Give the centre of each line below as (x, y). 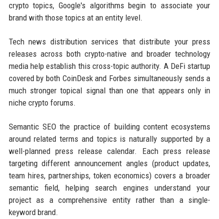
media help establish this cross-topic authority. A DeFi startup (109, 66)
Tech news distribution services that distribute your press (109, 41)
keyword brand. (33, 212)
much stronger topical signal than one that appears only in (109, 90)
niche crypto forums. (42, 102)
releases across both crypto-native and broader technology (109, 54)
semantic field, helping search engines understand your (109, 187)
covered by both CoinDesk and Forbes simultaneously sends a (109, 78)
